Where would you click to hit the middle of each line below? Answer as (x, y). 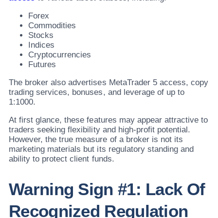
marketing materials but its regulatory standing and (101, 149)
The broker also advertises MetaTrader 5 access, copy (109, 83)
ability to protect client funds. (62, 159)
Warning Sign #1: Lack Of (107, 189)
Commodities (52, 26)
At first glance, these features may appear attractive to (109, 120)
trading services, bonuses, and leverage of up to (97, 92)
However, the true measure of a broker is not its (96, 140)
